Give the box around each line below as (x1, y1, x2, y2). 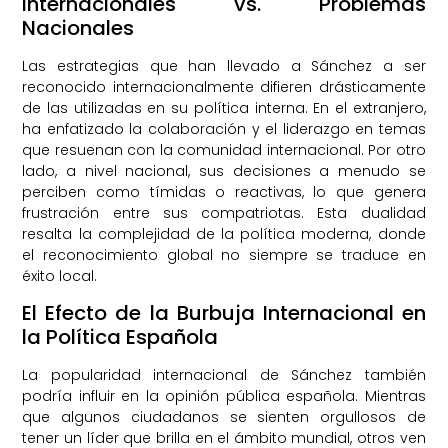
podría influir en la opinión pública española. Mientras (22, 385, 426, 406)
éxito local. (22, 265, 98, 286)
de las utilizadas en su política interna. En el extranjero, (22, 97, 426, 118)
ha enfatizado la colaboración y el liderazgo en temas (22, 118, 426, 139)
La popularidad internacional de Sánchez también (22, 364, 426, 385)
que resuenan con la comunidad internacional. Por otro (22, 139, 426, 160)
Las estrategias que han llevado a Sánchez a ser (22, 55, 426, 76)
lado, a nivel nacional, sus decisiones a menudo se (22, 160, 426, 181)
